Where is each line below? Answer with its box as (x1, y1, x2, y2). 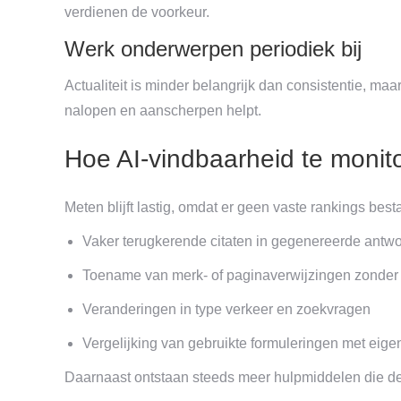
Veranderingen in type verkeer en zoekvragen (82, 301, 371, 317)
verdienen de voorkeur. (64, 4, 209, 20)
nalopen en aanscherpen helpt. (64, 102, 261, 118)
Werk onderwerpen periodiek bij (64, 36, 362, 61)
